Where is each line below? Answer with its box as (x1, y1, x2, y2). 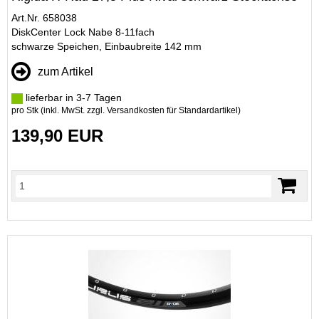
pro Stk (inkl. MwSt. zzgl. (11, 105, 107, 115)
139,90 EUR (11, 126, 103, 145)
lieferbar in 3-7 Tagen (23, 92, 122, 103)
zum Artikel (38, 66, 93, 78)
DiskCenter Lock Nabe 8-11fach (11, 26, 155, 38)
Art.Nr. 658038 (11, 12, 77, 23)
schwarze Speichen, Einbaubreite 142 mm (11, 41, 202, 52)
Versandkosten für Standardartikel (107, 105, 238, 115)
